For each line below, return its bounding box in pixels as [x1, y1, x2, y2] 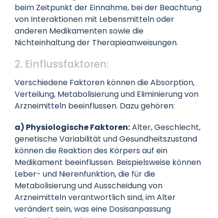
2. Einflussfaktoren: [14, 57, 109, 71]
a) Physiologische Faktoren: [14, 121, 130, 133]
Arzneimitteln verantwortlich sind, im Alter [14, 191, 176, 203]
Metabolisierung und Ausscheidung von [14, 180, 163, 191]
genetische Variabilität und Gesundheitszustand [14, 133, 197, 145]
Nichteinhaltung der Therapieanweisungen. [14, 36, 178, 48]
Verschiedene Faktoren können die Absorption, [14, 76, 195, 88]
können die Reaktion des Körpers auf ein [14, 145, 167, 156]
